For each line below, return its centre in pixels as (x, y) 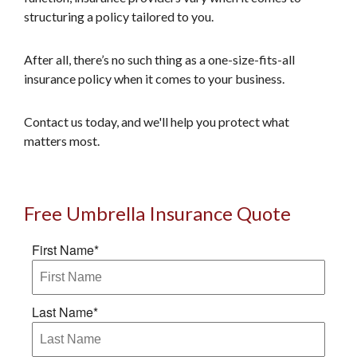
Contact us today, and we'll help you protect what (157, 122)
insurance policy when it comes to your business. (154, 78)
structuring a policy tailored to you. (119, 16)
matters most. (62, 141)
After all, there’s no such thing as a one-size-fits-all (159, 59)
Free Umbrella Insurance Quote (157, 213)
